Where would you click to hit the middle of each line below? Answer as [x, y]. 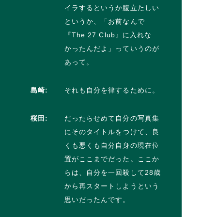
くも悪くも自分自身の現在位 [112, 145]
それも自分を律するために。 [112, 90]
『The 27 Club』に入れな [108, 35]
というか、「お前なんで [104, 21]
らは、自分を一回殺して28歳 [113, 172]
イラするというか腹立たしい [112, 8]
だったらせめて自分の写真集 [112, 118]
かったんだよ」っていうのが [112, 48]
